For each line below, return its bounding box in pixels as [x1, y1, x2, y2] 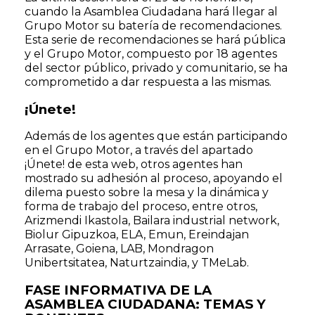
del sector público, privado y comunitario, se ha [25, 61, 288, 75]
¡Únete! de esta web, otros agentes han [25, 157, 243, 172]
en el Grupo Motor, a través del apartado [25, 143, 253, 157]
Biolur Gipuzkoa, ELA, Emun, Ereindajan [25, 228, 249, 242]
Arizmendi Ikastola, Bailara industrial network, [25, 214, 279, 228]
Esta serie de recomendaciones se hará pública [25, 33, 285, 46]
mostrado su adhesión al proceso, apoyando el [25, 172, 283, 186]
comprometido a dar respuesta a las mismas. [25, 75, 271, 89]
